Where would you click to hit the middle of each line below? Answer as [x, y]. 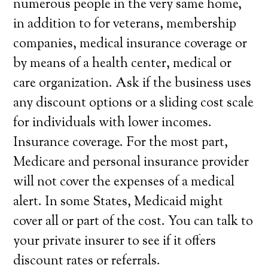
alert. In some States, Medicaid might [118, 202]
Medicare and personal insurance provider [131, 163]
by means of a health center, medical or [123, 64]
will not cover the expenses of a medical [124, 182]
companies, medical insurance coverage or [130, 44]
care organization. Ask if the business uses [133, 84]
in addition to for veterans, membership [125, 25]
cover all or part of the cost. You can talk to [133, 222]
